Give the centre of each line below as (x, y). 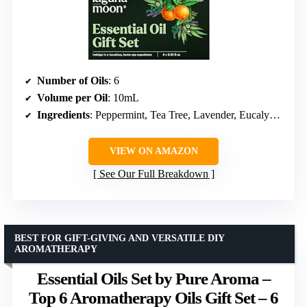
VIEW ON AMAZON (153, 151)
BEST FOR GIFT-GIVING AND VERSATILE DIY (120, 238)
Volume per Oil (72, 98)
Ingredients (63, 115)
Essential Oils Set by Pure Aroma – (153, 279)
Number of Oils (73, 81)
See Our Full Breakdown (153, 174)
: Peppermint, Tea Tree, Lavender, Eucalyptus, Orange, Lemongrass (180, 115)
